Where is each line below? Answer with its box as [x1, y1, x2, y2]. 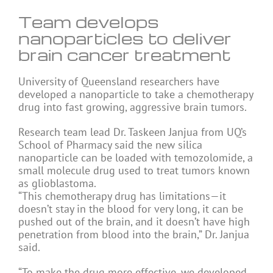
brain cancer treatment [18, 44, 231, 65]
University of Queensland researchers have [18, 74, 219, 89]
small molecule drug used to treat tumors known [18, 163, 250, 178]
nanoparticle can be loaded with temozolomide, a [18, 151, 253, 165]
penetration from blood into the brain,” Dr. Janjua [18, 227, 249, 242]
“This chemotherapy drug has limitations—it [18, 189, 226, 204]
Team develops [18, 11, 159, 32]
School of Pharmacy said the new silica [18, 138, 202, 152]
